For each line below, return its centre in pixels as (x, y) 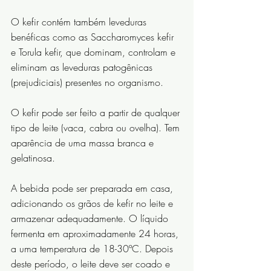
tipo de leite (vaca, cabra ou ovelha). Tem (97, 128)
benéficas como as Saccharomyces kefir (94, 37)
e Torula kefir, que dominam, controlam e (95, 52)
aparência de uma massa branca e (84, 143)
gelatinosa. (33, 158)
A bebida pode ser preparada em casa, (93, 188)
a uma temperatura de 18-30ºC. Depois (93, 249)
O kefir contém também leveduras (80, 22)
